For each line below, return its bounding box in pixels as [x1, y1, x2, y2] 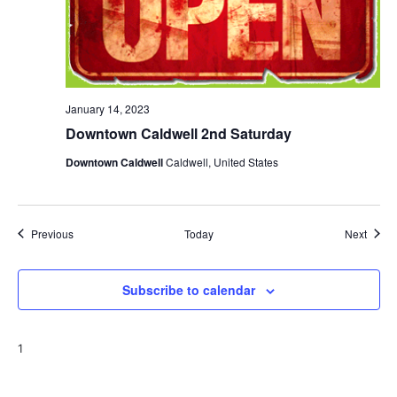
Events [72, 224, 105, 240]
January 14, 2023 [65, 100, 150, 116]
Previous [30, 225, 74, 241]
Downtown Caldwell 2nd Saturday [65, 122, 292, 144]
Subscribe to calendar [122, 280, 255, 299]
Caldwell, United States [165, 153, 278, 169]
